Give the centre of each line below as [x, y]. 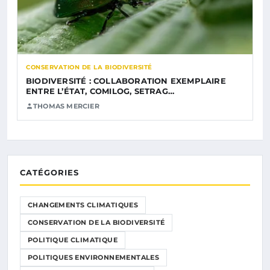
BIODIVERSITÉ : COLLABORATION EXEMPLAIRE [126, 80]
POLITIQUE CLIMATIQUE [73, 240]
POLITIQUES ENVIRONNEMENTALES [94, 257]
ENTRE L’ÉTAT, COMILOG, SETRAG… [100, 91]
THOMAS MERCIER [66, 106]
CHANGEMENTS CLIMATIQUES [83, 205]
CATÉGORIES [49, 172]
